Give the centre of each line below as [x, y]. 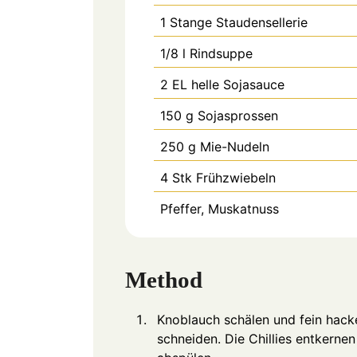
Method [164, 279]
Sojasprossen [238, 116]
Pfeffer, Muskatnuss [220, 209]
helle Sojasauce [238, 85]
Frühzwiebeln [236, 178]
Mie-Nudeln [235, 147]
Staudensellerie [262, 23]
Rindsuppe [221, 54]
